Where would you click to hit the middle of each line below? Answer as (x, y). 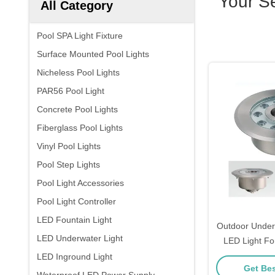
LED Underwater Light (80, 238)
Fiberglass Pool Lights (80, 128)
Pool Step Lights (68, 165)
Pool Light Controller (76, 201)
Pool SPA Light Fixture (80, 36)
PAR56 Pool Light (71, 91)
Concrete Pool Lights (77, 109)
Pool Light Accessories (80, 183)
